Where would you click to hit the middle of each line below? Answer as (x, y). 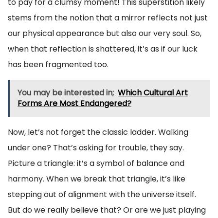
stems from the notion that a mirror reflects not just (108, 18)
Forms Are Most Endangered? (74, 103)
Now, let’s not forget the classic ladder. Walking (98, 132)
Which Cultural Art (153, 93)
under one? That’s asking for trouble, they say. (96, 148)
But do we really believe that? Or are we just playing (107, 210)
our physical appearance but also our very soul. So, (105, 33)
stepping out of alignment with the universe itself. (102, 194)
